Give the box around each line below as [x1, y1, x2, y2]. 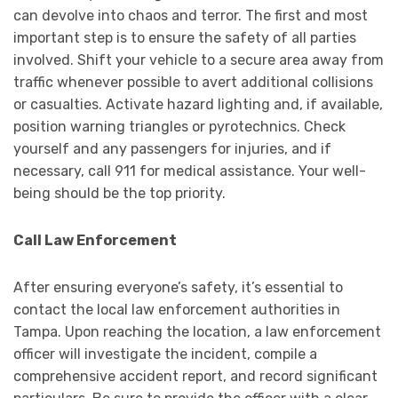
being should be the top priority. [13, 185, 226, 203]
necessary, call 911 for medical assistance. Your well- [13, 163, 366, 180]
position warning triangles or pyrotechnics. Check [13, 118, 346, 136]
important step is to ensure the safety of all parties [13, 29, 356, 47]
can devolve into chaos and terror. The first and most [13, 7, 368, 25]
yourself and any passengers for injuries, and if [13, 140, 331, 158]
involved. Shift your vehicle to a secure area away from [13, 52, 384, 69]
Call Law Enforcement [13, 232, 177, 250]
